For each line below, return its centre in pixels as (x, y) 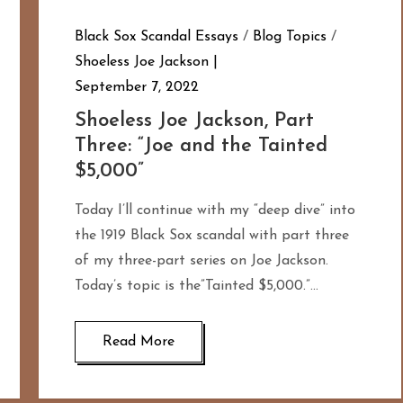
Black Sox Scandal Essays (156, 36)
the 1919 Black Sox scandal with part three (211, 235)
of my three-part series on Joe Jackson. (201, 260)
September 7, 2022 (136, 87)
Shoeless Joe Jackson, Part (194, 121)
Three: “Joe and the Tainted (201, 146)
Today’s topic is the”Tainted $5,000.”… (196, 286)
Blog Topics (289, 36)
